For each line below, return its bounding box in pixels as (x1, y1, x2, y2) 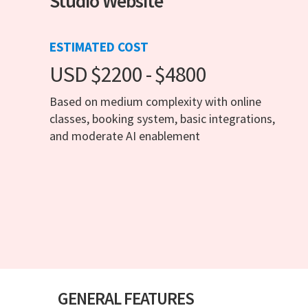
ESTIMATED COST (49, 38, 148, 56)
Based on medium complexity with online (49, 93, 261, 110)
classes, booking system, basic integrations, (49, 111, 275, 127)
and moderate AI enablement (49, 128, 200, 144)
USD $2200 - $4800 (49, 60, 206, 89)
